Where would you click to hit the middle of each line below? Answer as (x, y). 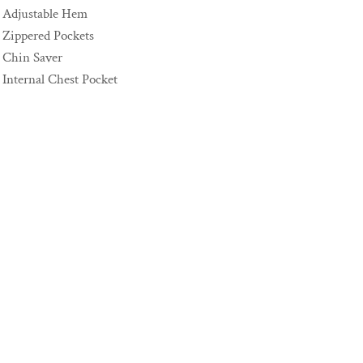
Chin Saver (32, 58)
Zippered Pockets (48, 36)
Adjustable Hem (45, 14)
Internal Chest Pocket (60, 79)
